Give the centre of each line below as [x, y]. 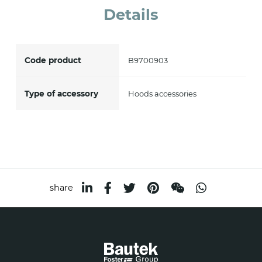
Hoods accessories [163, 93]
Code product [53, 60]
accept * [50, 17]
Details [131, 14]
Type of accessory [61, 93]
